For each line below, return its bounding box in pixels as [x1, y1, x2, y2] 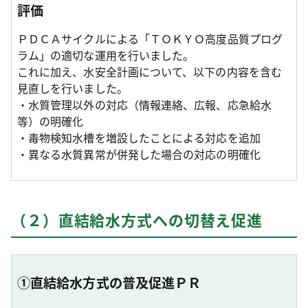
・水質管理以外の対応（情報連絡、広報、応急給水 [17, 96, 272, 113]
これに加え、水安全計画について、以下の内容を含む [17, 63, 282, 80]
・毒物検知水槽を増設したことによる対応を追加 [17, 129, 261, 146]
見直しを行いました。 [17, 80, 128, 97]
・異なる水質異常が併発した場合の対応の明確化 [17, 146, 261, 163]
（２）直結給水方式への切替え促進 [11, 208, 263, 231]
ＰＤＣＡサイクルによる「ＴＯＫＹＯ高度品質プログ [17, 30, 283, 47]
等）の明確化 [17, 113, 84, 130]
